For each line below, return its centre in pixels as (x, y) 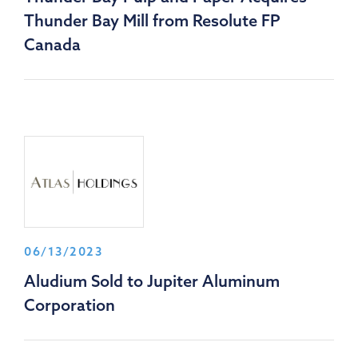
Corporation (70, 305)
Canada (52, 45)
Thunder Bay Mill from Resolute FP (152, 21)
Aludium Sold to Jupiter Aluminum (152, 281)
